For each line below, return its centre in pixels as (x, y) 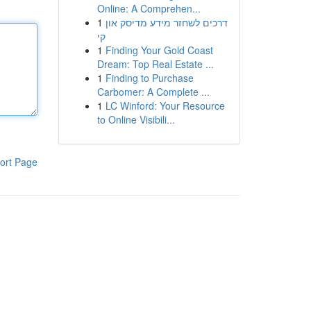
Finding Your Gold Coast (159, 50)
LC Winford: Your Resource (165, 106)
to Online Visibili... (136, 119)
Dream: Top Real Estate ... (155, 64)
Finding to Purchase (149, 78)
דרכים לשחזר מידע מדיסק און (166, 22)
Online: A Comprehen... (149, 8)
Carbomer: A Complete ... (153, 92)
